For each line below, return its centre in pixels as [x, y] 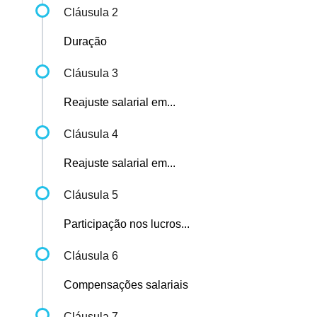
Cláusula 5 [91, 195]
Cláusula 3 [91, 74]
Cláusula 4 [91, 134]
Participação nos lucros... [127, 224]
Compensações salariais [126, 285]
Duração [85, 42]
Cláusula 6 [91, 256]
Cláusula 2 [91, 13]
